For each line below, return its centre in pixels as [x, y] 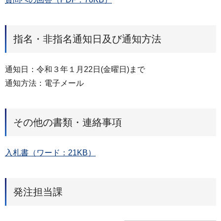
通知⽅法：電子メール [44, 83]
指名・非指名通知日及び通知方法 [87, 39]
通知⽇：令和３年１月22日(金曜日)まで [75, 70]
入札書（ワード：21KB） [50, 152]
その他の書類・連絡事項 [68, 122]
